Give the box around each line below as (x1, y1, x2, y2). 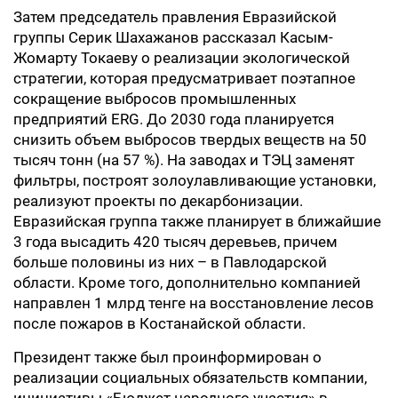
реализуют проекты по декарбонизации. (13, 192, 303, 210)
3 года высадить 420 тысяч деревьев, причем (13, 233, 338, 251)
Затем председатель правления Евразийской (13, 8, 337, 26)
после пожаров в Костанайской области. (13, 314, 306, 332)
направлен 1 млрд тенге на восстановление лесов (13, 294, 374, 312)
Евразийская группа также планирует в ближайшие (13, 212, 381, 230)
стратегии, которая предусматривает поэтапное (13, 69, 355, 87)
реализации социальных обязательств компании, (13, 369, 367, 386)
